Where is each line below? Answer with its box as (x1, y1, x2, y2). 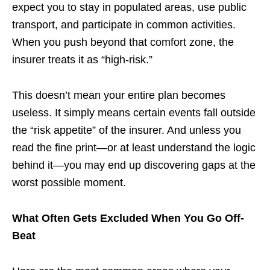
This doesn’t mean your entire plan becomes (12, 89, 225, 101)
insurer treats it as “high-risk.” (12, 53, 152, 66)
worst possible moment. (12, 176, 126, 189)
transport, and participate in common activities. (12, 18, 236, 31)
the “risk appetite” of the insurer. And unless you (12, 124, 241, 136)
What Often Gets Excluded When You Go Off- (12, 212, 244, 224)
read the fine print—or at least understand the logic (12, 141, 256, 154)
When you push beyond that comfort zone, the (12, 36, 234, 48)
